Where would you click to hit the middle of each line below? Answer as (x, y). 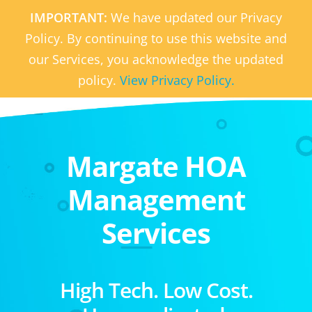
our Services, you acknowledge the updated (156, 59)
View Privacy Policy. (177, 80)
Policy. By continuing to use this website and (156, 38)
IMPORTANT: (70, 17)
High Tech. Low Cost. (156, 290)
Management (156, 200)
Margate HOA (156, 166)
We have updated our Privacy (196, 17)
